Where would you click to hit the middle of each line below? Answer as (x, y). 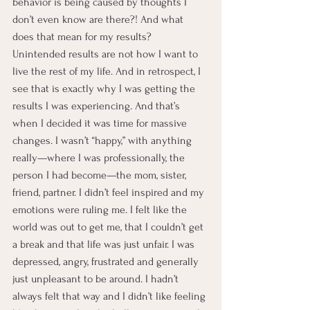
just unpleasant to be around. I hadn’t (97, 279)
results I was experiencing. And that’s (98, 106)
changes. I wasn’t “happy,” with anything (103, 140)
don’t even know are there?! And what (99, 19)
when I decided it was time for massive (101, 123)
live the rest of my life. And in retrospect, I (108, 71)
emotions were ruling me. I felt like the (101, 210)
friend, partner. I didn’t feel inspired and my (110, 192)
